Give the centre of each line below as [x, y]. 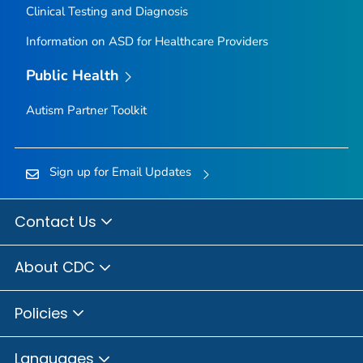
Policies [43, 313]
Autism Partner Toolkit [86, 110]
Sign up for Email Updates [120, 171]
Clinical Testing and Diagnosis [107, 12]
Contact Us [58, 221]
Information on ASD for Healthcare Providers [147, 42]
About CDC [57, 267]
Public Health [73, 76]
